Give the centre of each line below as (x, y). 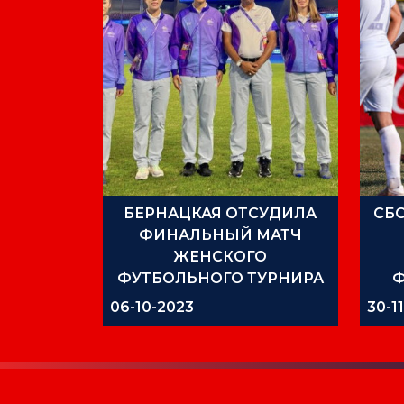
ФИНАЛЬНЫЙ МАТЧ (220, 234)
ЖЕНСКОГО (220, 256)
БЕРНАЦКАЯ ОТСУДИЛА (220, 213)
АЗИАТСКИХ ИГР (220, 299)
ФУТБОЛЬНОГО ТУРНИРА (220, 278)
